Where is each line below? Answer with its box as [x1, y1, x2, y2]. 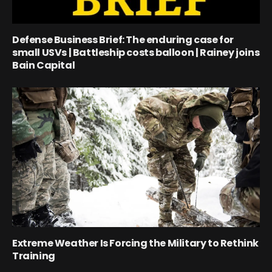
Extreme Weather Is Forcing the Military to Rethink [12, 236, 259, 250]
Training [12, 248, 55, 263]
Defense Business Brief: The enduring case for [12, 33, 234, 47]
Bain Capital [12, 58, 75, 73]
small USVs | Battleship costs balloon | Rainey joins [12, 46, 260, 60]
